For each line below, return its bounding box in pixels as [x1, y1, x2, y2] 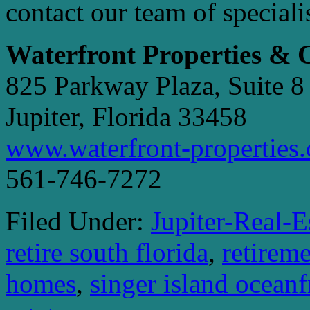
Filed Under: [6, 206, 151, 236]
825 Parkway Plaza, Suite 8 [6, 70, 304, 100]
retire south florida [6, 237, 208, 267]
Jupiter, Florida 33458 [6, 101, 247, 131]
